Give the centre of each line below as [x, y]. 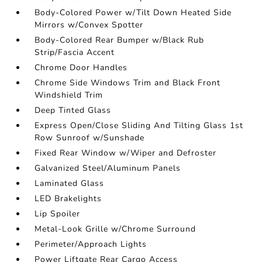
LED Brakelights [68, 199]
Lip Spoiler [58, 214]
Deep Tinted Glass [73, 111]
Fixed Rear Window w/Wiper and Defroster [126, 153]
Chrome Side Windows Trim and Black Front [128, 83]
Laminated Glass [70, 184]
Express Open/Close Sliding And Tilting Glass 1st [139, 126]
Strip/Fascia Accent [75, 53]
